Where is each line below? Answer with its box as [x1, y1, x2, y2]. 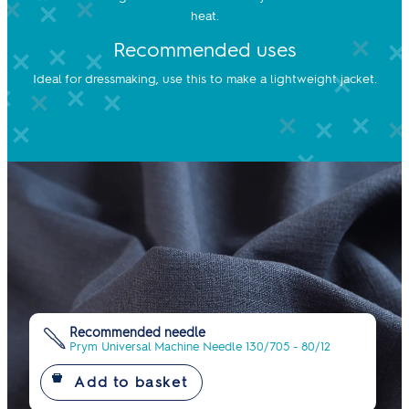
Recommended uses [112, 37, 297, 61]
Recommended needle [69, 324, 205, 341]
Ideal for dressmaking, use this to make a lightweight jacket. [32, 70, 377, 86]
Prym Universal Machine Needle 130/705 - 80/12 [69, 339, 330, 353]
